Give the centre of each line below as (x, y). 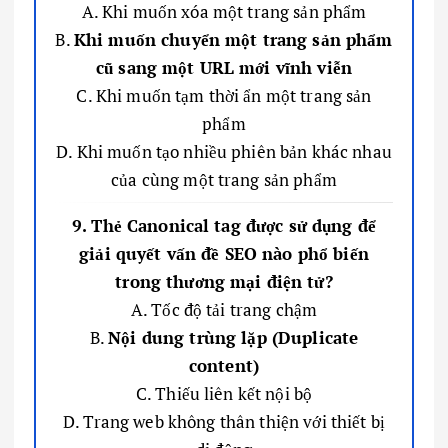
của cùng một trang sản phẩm (224, 179)
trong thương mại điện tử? (224, 281)
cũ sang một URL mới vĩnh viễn (224, 67)
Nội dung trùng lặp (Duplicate (233, 337)
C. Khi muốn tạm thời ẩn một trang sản (224, 95)
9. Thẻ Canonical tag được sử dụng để (224, 225)
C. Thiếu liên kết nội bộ (224, 393)
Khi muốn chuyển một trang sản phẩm (233, 39)
